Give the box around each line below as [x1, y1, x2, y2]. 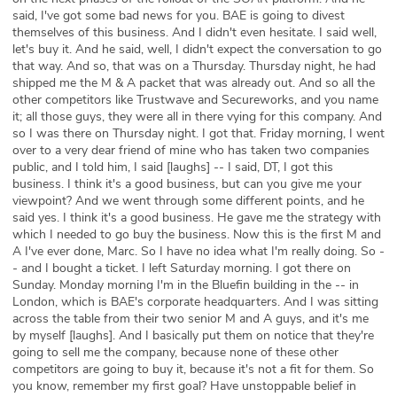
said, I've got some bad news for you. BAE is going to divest [12, 7, 345, 25]
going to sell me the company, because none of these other [12, 344, 339, 362]
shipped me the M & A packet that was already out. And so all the [12, 74, 375, 92]
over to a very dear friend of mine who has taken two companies [12, 142, 370, 160]
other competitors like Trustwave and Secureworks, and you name [12, 91, 378, 109]
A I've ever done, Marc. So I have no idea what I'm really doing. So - [12, 243, 385, 261]
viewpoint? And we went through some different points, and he [12, 192, 364, 210]
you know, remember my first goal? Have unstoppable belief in [12, 378, 356, 395]
